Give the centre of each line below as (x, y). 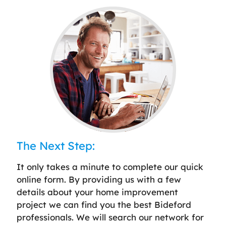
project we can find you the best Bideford (104, 204)
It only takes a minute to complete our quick (110, 166)
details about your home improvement (97, 192)
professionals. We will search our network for (110, 217)
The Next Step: (56, 146)
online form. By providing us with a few (99, 179)
